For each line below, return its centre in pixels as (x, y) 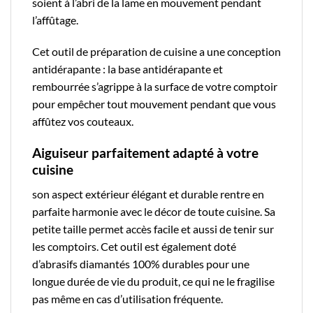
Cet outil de (61, 52)
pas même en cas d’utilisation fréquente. (129, 298)
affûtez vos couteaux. (84, 122)
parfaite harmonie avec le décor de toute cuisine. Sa (154, 211)
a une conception (239, 52)
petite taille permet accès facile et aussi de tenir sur (153, 228)
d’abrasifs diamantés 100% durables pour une (141, 263)
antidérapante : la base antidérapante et (128, 69)
